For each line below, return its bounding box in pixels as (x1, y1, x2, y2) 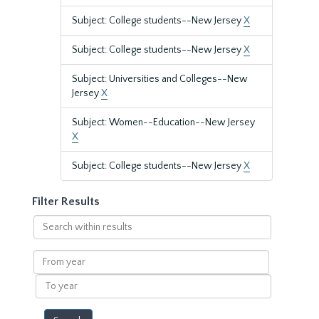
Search (32, 216, 64, 227)
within (32, 230, 62, 241)
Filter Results (32, 195, 100, 208)
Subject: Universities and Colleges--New (72, 73, 248, 85)
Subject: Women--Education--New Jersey (72, 117, 255, 128)
